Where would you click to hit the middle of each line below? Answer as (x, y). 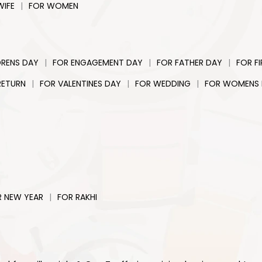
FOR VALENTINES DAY (80, 84)
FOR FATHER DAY (189, 63)
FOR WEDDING (163, 84)
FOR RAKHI (77, 197)
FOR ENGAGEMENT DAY (98, 63)
